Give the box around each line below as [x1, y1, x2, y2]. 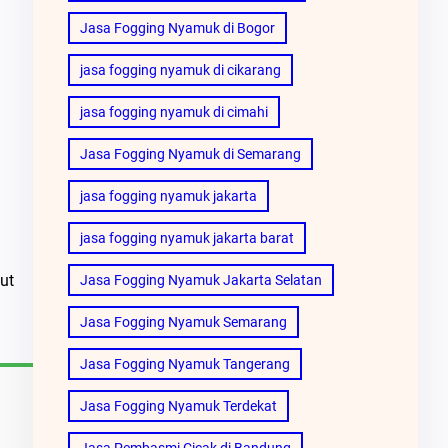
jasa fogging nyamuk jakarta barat [79, 229, 294, 246]
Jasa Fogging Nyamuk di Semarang [79, 145, 301, 162]
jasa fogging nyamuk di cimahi [79, 103, 268, 120]
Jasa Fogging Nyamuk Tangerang [79, 355, 290, 372]
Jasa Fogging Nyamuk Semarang [79, 313, 287, 330]
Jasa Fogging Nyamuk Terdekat [79, 397, 277, 414]
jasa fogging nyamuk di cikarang [79, 61, 281, 78]
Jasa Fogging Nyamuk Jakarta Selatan [79, 271, 322, 288]
